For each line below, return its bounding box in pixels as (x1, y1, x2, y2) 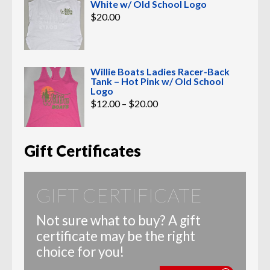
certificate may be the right (36, 228, 195, 245)
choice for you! (36, 243, 124, 260)
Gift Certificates (24, 142, 141, 160)
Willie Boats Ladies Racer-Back (90, 66, 230, 78)
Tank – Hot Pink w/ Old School (90, 75, 224, 87)
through (157, 123, 190, 135)
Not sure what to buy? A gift (36, 212, 201, 229)
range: (157, 104, 183, 116)
